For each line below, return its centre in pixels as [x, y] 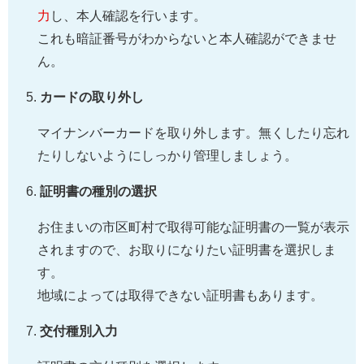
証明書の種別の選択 [99, 191]
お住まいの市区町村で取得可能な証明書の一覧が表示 [193, 227]
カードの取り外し [92, 97]
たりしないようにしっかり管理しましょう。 [167, 155]
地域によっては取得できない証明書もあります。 [180, 295]
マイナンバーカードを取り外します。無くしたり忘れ [193, 132]
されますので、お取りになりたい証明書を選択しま [187, 249]
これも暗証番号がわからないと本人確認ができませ [187, 38]
